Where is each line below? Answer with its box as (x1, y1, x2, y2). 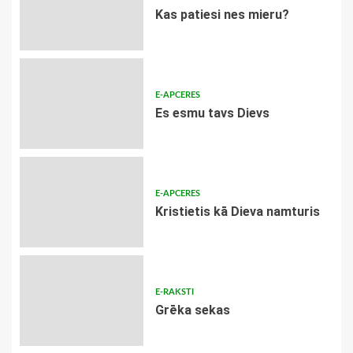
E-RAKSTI (154, 288, 194, 297)
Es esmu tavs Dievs (154, 106, 269, 121)
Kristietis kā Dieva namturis (154, 204, 320, 220)
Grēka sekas (154, 303, 230, 318)
